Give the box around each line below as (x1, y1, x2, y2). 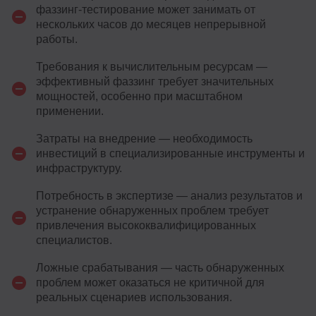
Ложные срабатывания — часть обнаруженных (36, 262, 284, 274)
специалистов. (36, 234, 112, 247)
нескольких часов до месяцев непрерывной (36, 18, 266, 31)
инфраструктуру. (36, 162, 122, 175)
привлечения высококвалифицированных (36, 219, 256, 232)
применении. (36, 105, 104, 118)
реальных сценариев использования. (36, 291, 232, 304)
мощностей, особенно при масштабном (36, 90, 243, 103)
